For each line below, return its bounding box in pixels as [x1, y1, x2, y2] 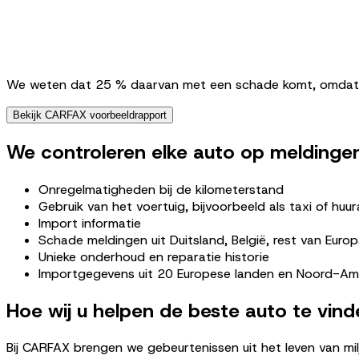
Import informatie [38, 214, 141, 232]
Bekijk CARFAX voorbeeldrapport [13, 108, 167, 121]
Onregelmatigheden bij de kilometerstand [38, 180, 284, 198]
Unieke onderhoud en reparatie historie [38, 248, 269, 265]
